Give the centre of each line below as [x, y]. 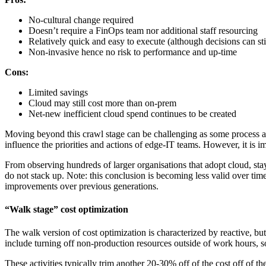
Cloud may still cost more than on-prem [102, 103]
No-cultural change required [81, 20]
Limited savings [58, 92]
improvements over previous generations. [82, 186]
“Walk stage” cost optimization [66, 210]
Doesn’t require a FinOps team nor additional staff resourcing [143, 30]
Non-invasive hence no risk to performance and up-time [133, 52]
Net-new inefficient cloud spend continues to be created [132, 113]
